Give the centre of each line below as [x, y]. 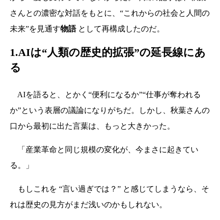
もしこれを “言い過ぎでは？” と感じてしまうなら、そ [110, 189]
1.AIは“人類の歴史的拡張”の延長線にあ [108, 53]
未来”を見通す [35, 29]
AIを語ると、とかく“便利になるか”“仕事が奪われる [105, 95]
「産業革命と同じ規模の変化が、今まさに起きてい [104, 150]
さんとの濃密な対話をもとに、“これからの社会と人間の [110, 13]
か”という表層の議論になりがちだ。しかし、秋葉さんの [110, 110]
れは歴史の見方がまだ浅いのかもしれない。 [88, 205]
